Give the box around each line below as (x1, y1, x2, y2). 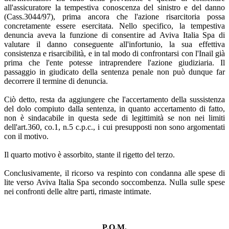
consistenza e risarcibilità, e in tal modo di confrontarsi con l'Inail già (4, 49, 225, 58)
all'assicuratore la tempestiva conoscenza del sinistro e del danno (4, 3, 225, 12)
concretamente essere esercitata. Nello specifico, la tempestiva (4, 21, 225, 30)
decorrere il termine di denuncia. (4, 76, 108, 85)
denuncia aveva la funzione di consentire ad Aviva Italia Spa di (4, 30, 225, 39)
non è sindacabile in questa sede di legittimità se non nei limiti (4, 113, 225, 122)
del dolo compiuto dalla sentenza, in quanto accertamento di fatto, (4, 104, 225, 113)
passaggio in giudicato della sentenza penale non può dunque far (4, 67, 225, 76)
